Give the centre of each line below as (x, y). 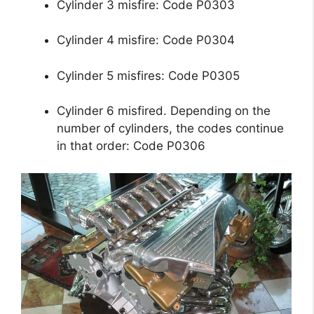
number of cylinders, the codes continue (170, 129)
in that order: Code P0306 (131, 146)
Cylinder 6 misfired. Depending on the (164, 111)
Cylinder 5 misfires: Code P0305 (148, 75)
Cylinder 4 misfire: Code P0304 (146, 40)
